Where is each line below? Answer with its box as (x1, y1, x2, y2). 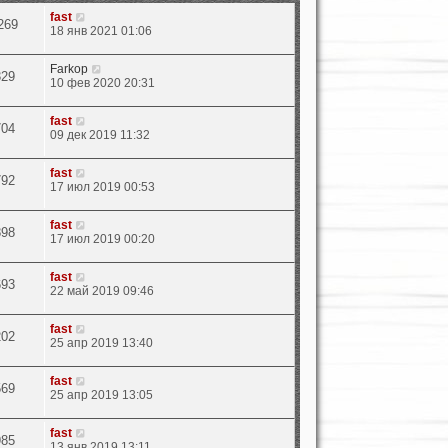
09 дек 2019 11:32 (50, 127, 151, 142)
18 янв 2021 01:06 (50, 23, 153, 38)
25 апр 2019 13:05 (50, 387, 154, 402)
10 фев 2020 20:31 (50, 75, 156, 90)
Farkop (50, 61, 89, 76)
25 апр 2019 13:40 (50, 335, 154, 350)
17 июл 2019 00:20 (50, 231, 156, 246)
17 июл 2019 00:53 (50, 179, 156, 194)
